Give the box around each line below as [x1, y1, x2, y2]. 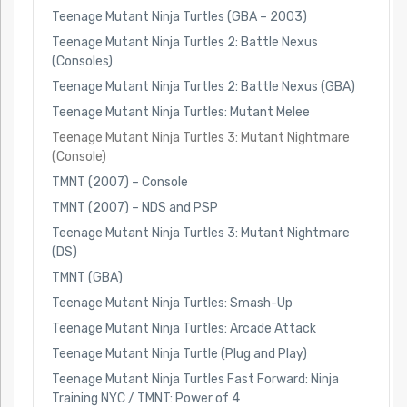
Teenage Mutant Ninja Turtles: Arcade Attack [51, 321, 316, 337]
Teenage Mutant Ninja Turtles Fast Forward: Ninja [51, 372, 339, 388]
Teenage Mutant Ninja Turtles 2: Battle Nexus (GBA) [51, 78, 355, 94]
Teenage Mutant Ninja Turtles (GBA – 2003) [51, 8, 307, 25]
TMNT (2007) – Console [51, 174, 188, 190]
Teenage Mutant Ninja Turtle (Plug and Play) [51, 346, 307, 362]
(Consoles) [51, 53, 113, 69]
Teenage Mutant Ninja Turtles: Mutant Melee [51, 104, 310, 120]
